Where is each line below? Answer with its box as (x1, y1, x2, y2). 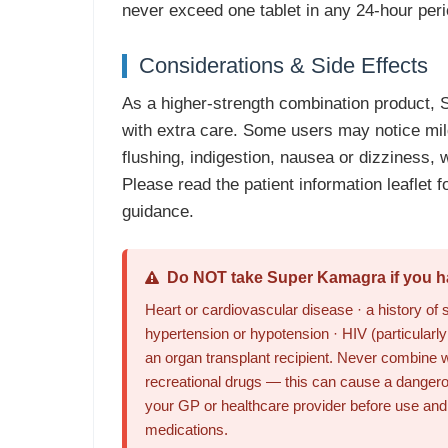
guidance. (121, 202, 194, 221)
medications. (144, 421, 228, 438)
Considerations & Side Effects (138, 53, 428, 78)
